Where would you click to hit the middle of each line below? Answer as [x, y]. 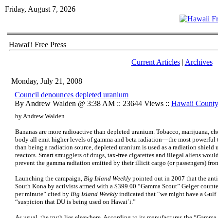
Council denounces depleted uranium [72, 95]
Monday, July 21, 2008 [47, 81]
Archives [199, 62]
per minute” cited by [43, 194]
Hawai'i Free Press [37, 45]
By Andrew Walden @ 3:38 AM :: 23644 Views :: [93, 103]
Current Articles [155, 62]
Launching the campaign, [49, 178]
